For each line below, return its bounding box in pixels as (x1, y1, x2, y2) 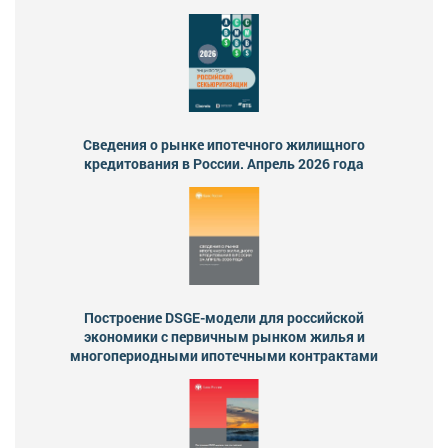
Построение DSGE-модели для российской (84, 308, 364, 328)
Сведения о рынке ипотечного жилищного (83, 135, 365, 155)
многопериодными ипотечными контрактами (70, 346, 378, 366)
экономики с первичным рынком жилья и (83, 327, 365, 347)
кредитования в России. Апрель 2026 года (84, 154, 364, 174)
